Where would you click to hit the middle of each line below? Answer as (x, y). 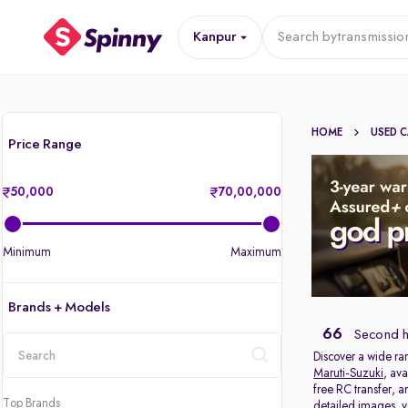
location (27, 384)
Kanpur (214, 37)
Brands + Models (59, 308)
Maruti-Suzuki (349, 373)
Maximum (256, 252)
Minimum (27, 252)
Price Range (45, 145)
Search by (306, 37)
